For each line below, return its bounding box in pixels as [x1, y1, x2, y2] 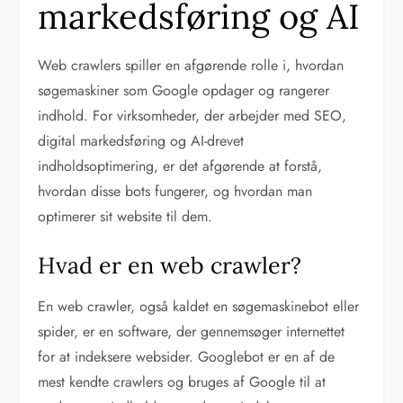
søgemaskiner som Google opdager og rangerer [38, 80, 330, 102]
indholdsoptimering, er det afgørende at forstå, [38, 156, 323, 177]
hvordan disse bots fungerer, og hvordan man [38, 181, 313, 202]
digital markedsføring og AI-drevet [38, 130, 245, 152]
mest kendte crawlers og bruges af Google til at [38, 372, 327, 393]
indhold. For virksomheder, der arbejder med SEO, [38, 105, 347, 127]
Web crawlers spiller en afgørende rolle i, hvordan [38, 55, 345, 76]
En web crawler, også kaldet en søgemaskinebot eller [38, 296, 360, 318]
